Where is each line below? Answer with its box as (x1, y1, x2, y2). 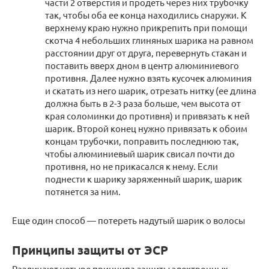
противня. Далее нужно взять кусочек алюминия (45, 72, 252, 83)
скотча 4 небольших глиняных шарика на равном (45, 34, 253, 46)
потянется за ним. (45, 186, 121, 197)
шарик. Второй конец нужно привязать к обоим (45, 122, 247, 134)
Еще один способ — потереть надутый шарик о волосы (12, 214, 245, 226)
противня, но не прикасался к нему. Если (45, 160, 218, 172)
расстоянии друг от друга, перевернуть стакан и (45, 47, 247, 58)
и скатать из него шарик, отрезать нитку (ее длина (45, 85, 256, 96)
